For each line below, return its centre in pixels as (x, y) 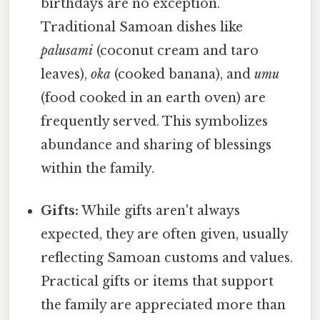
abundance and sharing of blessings (156, 145)
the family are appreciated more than (164, 305)
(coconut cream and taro (176, 51)
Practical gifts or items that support (157, 282)
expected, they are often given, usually (165, 235)
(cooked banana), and (183, 75)
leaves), (66, 75)
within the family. (98, 169)
